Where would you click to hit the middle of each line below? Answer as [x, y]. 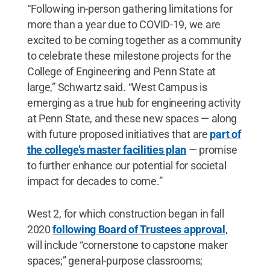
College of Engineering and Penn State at [121, 71]
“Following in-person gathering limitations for [130, 8]
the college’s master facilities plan [107, 149]
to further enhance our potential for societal [127, 165]
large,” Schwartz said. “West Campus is [117, 87]
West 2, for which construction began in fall [125, 213]
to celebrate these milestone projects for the [129, 55]
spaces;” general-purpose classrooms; [115, 260]
